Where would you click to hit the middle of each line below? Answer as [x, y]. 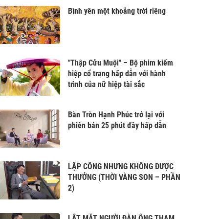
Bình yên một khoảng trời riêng [117, 11]
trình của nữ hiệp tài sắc [107, 84]
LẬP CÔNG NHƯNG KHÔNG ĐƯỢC [121, 166]
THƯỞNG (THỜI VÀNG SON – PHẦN [124, 177]
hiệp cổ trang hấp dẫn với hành [117, 74]
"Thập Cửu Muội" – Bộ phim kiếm [121, 63]
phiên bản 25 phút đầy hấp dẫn [117, 125]
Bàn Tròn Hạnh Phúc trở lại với [116, 115]
